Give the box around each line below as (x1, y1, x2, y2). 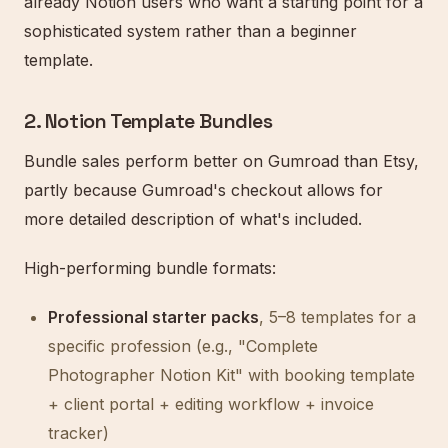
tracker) (48, 423, 109, 443)
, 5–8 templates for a (259, 307, 416, 327)
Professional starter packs (48, 307, 259, 327)
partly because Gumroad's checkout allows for (24, 180, 383, 200)
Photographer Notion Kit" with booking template (48, 365, 415, 385)
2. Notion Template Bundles (24, 108, 273, 134)
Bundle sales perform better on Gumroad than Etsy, (24, 151, 419, 171)
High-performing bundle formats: (24, 258, 276, 278)
